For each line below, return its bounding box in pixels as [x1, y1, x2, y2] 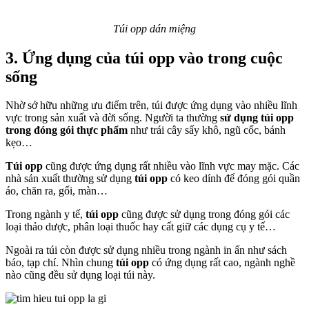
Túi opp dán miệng [113, 22, 196, 34]
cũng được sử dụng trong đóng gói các [119, 208, 290, 221]
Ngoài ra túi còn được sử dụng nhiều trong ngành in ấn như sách [6, 244, 287, 257]
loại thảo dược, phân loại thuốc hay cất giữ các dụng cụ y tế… [6, 221, 279, 233]
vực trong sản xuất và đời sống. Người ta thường [6, 112, 217, 124]
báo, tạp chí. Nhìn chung [6, 257, 116, 269]
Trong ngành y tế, [6, 208, 86, 221]
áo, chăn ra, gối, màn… [6, 185, 108, 197]
